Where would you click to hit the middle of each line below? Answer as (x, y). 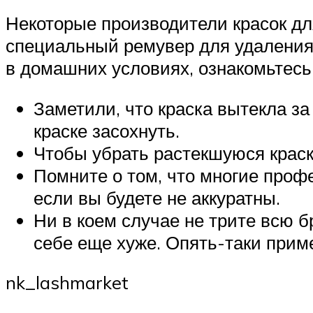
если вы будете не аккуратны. (157, 197)
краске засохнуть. (107, 130)
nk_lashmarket (67, 283)
